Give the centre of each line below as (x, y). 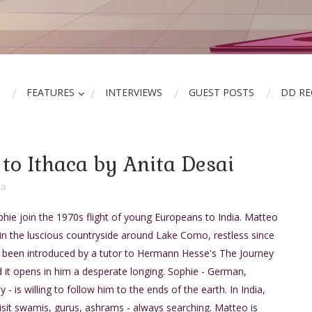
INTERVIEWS (134, 92)
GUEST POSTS (221, 92)
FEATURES (50, 92)
